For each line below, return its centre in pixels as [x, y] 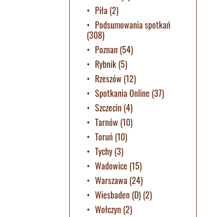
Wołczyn [108, 209]
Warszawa [111, 180]
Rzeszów [108, 78]
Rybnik [105, 64]
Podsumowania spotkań [132, 24]
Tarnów [106, 122]
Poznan [106, 49]
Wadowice [111, 165]
